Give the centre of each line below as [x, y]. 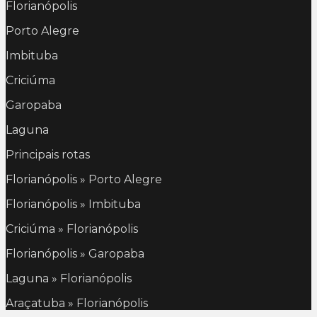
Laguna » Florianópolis [69, 279]
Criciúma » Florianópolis [72, 229]
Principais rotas [48, 155]
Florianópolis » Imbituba [73, 204]
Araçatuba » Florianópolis [77, 304]
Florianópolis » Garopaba [75, 254]
